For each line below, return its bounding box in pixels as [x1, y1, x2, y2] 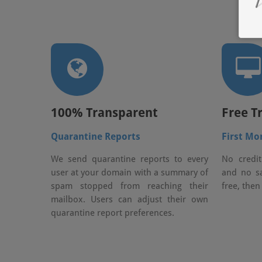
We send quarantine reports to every [51, 154, 209, 164]
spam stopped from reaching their [51, 181, 209, 191]
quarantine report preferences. [51, 208, 174, 218]
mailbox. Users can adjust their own [51, 194, 209, 205]
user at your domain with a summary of [51, 167, 209, 178]
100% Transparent [51, 105, 158, 120]
